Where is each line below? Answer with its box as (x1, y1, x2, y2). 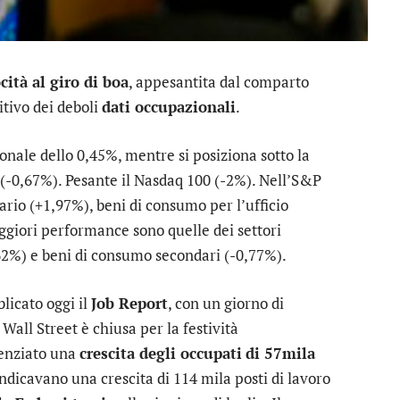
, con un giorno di (168, 293, 284, 314)
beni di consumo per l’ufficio (96, 195, 288, 216)
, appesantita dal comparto (129, 71, 309, 92)
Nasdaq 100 (134, 170, 211, 191)
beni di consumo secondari (42, 245, 221, 266)
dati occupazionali (102, 96, 236, 117)
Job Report (91, 293, 168, 314)
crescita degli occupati (79, 343, 242, 364)
